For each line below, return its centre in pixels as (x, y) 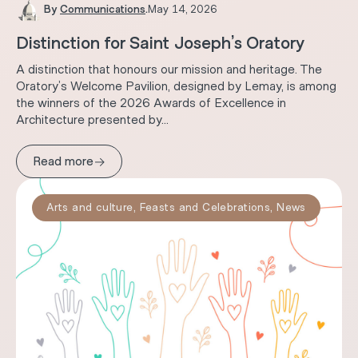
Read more (63, 161)
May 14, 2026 (182, 9)
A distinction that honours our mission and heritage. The (169, 70)
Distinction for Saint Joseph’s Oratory (160, 44)
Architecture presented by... (92, 120)
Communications (103, 9)
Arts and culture (90, 208)
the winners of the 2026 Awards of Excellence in (151, 103)
